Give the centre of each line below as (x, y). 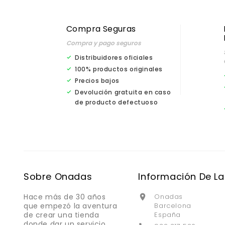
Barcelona (173, 205)
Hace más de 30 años (65, 197)
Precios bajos (97, 80)
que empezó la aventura (71, 206)
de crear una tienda (62, 215)
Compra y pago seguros (104, 43)
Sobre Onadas (58, 176)
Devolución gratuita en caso (123, 92)
